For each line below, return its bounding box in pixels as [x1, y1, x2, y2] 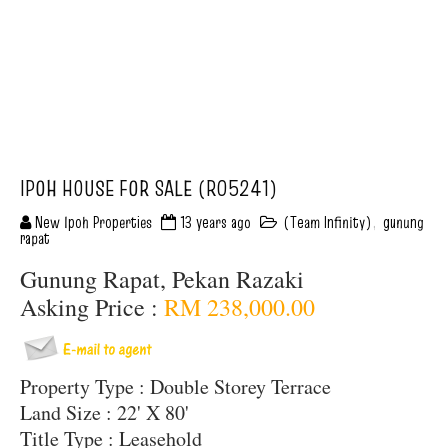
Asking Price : [20, 291, 164, 323]
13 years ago [180, 211, 251, 233]
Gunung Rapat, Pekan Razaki [20, 263, 304, 295]
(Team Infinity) [283, 211, 372, 233]
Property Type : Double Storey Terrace [20, 373, 331, 400]
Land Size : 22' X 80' [20, 399, 189, 426]
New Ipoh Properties [35, 211, 152, 233]
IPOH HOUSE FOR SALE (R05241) [20, 173, 277, 203]
